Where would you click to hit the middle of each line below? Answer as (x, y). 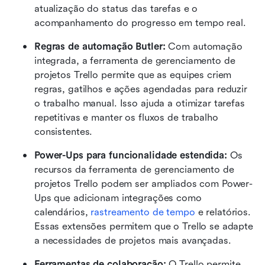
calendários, (63, 212)
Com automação (205, 46)
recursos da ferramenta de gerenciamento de (134, 169)
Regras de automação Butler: (101, 46)
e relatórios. (223, 212)
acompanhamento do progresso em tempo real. (140, 22)
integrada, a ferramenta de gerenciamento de (135, 60)
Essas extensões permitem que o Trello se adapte (144, 226)
